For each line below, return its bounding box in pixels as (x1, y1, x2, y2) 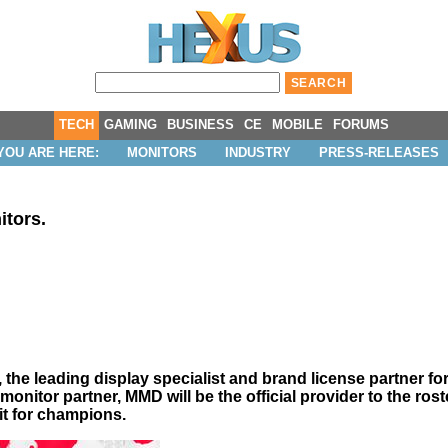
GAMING (104, 117, 157, 132)
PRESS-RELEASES (318, 145, 439, 160)
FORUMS (333, 117, 389, 132)
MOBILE (272, 117, 323, 132)
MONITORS (126, 145, 197, 160)
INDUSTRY (224, 145, 291, 160)
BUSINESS (167, 117, 234, 132)
